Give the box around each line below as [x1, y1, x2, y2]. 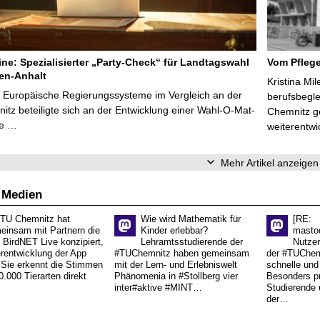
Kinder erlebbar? [141, 226, 208, 236]
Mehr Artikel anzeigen [220, 156, 319, 169]
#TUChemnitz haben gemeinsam [114, 249, 249, 259]
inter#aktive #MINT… [114, 283, 202, 294]
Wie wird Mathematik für [141, 214, 241, 225]
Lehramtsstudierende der [141, 237, 243, 248]
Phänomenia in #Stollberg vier [114, 271, 238, 282]
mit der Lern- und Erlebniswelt [114, 260, 237, 271]
